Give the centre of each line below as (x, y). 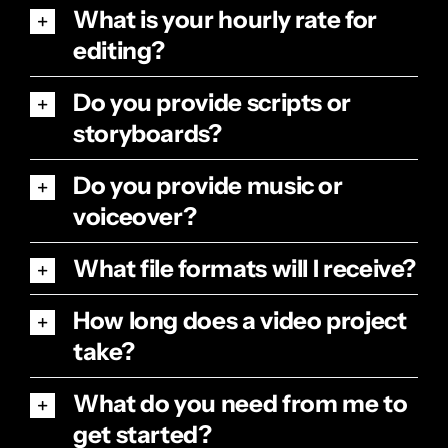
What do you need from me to (240, 404)
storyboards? (147, 134)
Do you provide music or (207, 186)
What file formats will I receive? (244, 269)
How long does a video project (239, 321)
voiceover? (134, 217)
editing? (119, 51)
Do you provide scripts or (211, 103)
